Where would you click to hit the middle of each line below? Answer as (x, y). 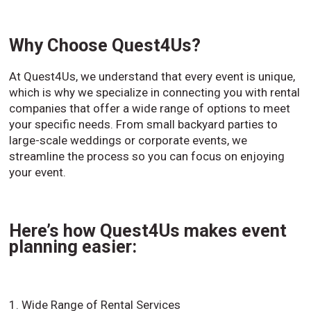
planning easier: (73, 246)
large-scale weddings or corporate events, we (128, 140)
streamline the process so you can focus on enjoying (147, 156)
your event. (38, 172)
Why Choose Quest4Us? (105, 45)
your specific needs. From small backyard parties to (144, 124)
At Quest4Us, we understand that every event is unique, (152, 76)
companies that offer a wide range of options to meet (150, 108)
